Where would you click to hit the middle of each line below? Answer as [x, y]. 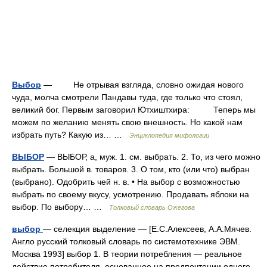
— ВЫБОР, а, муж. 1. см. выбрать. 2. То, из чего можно [152, 157]
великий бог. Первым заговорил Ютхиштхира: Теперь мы [134, 110]
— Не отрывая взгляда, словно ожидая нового [142, 85]
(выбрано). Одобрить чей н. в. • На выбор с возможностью [126, 182]
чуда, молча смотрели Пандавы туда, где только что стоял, [127, 97]
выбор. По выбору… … [60, 207]
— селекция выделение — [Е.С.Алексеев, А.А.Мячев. [147, 229]
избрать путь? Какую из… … [71, 135]
